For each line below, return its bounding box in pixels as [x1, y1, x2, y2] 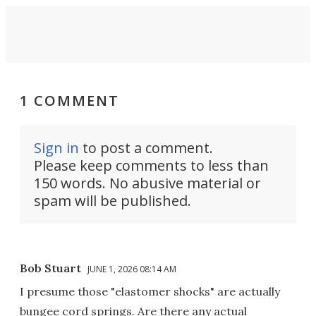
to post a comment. [79, 138, 213, 157]
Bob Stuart [20, 260, 81, 275]
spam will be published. [34, 190, 191, 210]
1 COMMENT [20, 90, 119, 110]
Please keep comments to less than [34, 155, 269, 175]
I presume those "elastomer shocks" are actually [20, 284, 280, 298]
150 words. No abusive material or [34, 173, 261, 193]
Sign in [34, 138, 79, 157]
